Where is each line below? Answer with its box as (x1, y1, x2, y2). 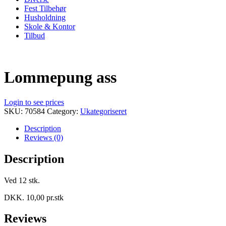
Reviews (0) (24, 133, 63, 142)
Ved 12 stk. (4, 176, 40, 185)
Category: (47, 106, 80, 116)
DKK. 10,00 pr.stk (4, 193, 64, 202)
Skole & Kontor (24, 22, 75, 31)
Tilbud (24, 31, 45, 40)
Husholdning (24, 13, 66, 22)
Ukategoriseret (80, 106, 127, 116)
